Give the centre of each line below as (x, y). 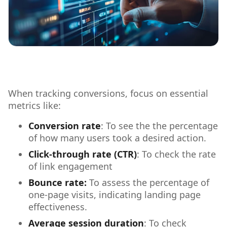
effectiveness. (59, 206)
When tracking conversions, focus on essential (108, 93)
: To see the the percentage (159, 125)
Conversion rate (65, 125)
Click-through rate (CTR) (83, 154)
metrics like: (34, 105)
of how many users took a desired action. (119, 138)
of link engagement (70, 166)
